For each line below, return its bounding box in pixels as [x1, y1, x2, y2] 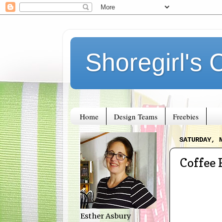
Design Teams [113, 111, 158, 121]
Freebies [172, 111, 199, 121]
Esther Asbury [80, 212, 131, 221]
